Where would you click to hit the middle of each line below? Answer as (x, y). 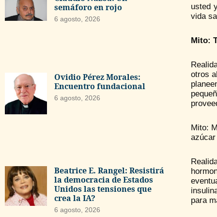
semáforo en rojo (89, 7)
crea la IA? (75, 198)
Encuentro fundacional (100, 86)
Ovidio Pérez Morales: (97, 77)
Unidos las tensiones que (103, 189)
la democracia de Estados (103, 180)
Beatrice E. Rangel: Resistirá (109, 171)
